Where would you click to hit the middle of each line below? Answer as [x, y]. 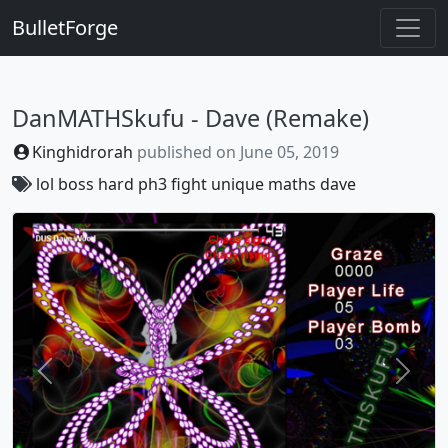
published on [186, 152]
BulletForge [65, 27]
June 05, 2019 [289, 152]
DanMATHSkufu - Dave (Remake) [190, 118]
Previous [76, 381]
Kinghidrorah [82, 152]
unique [237, 184]
